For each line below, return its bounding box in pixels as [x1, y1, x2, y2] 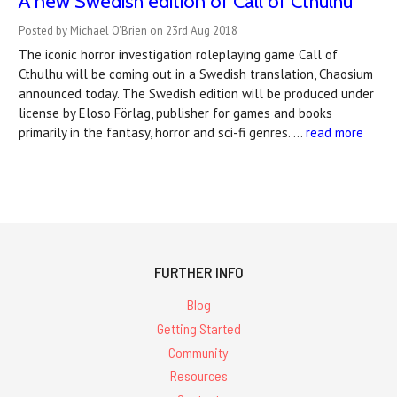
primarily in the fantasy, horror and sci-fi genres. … [19, 124, 306, 141]
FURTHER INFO [153, 262, 244, 282]
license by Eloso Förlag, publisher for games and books [19, 105, 332, 121]
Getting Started [156, 319, 241, 337]
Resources [169, 367, 228, 385]
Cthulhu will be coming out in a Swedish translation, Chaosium [19, 66, 373, 82]
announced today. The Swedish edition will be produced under [19, 85, 374, 102]
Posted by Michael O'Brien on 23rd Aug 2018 [19, 23, 237, 38]
